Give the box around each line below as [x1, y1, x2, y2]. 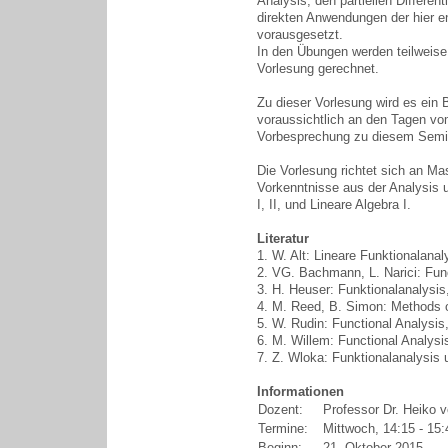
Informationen [256, 384, 344, 399]
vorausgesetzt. [256, 27, 343, 42]
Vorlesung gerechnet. [256, 61, 379, 76]
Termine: [257, 421, 321, 436]
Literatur [256, 231, 309, 246]
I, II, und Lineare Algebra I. [256, 197, 411, 212]
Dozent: [257, 402, 316, 417]
